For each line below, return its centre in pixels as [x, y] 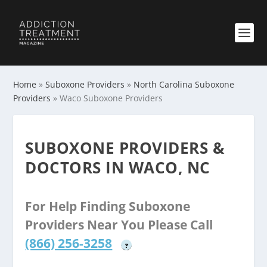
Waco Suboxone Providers [111, 98]
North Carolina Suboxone [184, 84]
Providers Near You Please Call [119, 225]
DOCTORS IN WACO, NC [118, 167]
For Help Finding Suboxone [108, 206]
